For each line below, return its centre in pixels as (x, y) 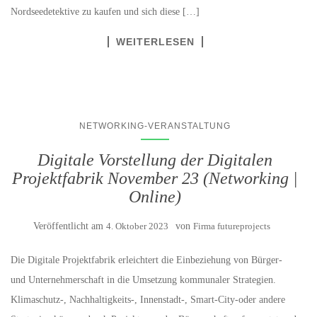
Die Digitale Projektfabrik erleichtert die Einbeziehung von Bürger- (146, 260)
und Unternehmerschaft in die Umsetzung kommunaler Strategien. (143, 280)
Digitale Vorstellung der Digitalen (155, 160)
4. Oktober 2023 (137, 226)
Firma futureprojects (231, 226)
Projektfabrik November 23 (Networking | (155, 179)
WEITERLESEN (155, 42)
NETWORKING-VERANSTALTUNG (155, 126)
